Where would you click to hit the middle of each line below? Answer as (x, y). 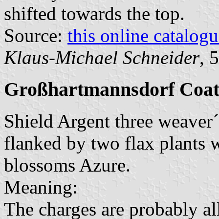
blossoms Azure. (67, 165)
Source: (36, 36)
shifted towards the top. (94, 14)
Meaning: (41, 187)
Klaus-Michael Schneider (102, 58)
